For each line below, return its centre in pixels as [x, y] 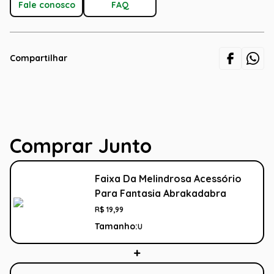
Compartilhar [39, 58]
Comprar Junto [81, 146]
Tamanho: [116, 227]
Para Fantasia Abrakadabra [161, 194]
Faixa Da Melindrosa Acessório [168, 179]
